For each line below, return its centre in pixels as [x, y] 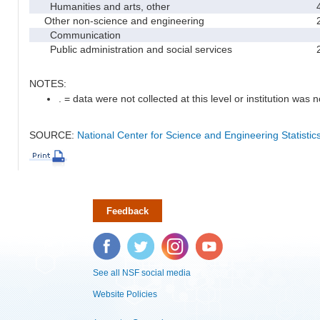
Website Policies [125, 294]
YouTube [211, 240]
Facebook [109, 240]
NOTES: [48, 83]
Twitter [139, 240]
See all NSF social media [142, 272]
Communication [77, 35]
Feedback [127, 211]
